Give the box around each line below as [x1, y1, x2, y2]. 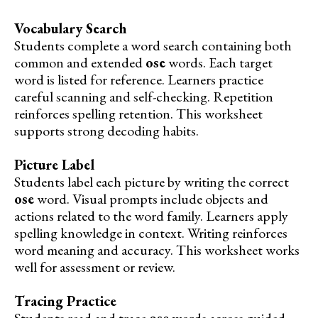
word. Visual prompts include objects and [34, 189, 268, 208]
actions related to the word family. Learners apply [14, 206, 288, 225]
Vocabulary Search [14, 18, 126, 38]
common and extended [14, 53, 146, 72]
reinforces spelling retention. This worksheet [14, 104, 263, 123]
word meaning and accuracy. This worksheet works [14, 240, 300, 259]
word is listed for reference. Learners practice [14, 70, 263, 89]
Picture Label [14, 155, 94, 174]
